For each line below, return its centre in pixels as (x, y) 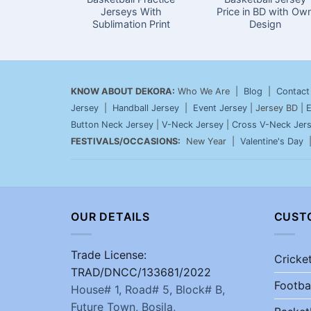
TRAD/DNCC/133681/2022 (141, 272)
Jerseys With (131, 11)
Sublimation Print (131, 24)
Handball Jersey (146, 108)
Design (265, 24)
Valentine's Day (272, 141)
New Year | (210, 141)
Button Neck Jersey (112, 125)
